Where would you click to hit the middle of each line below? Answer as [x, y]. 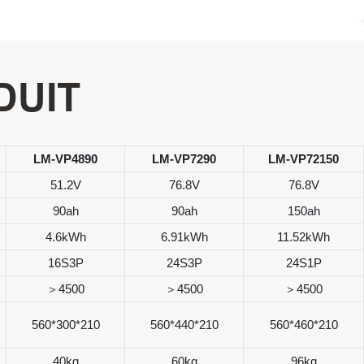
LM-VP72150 [303, 158]
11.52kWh [303, 236]
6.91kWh [184, 236]
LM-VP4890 [65, 158]
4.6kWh [65, 236]
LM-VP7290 [184, 158]
